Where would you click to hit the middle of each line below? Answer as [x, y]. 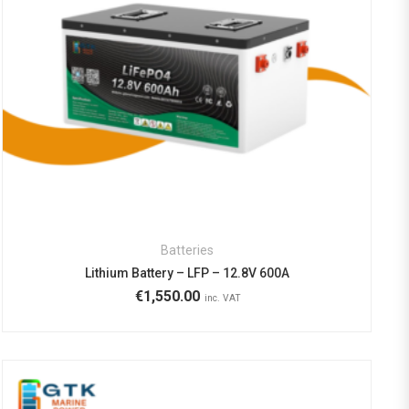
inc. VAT [222, 299]
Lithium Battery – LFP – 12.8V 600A [187, 273]
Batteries [187, 251]
